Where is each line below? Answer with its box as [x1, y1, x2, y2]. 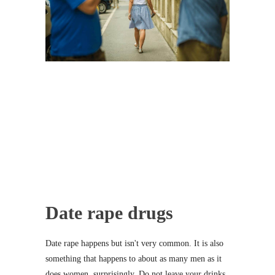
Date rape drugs [45, 203, 173, 223]
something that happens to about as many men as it [45, 254, 222, 264]
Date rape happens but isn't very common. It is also [45, 239, 223, 249]
